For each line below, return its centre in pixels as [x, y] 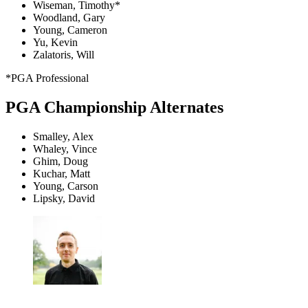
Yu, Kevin [55, 42]
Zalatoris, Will [64, 54]
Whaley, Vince [65, 148]
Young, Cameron [70, 30]
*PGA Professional [47, 78]
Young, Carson [66, 186]
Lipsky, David [64, 198]
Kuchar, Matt [62, 173]
